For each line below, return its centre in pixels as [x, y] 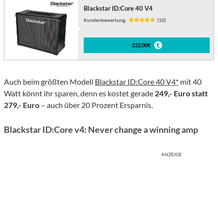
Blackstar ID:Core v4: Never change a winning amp [101, 130]
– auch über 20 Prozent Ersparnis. [96, 105]
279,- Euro [22, 105]
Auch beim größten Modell [49, 82]
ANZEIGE [172, 154]
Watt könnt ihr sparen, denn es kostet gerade [79, 93]
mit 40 [190, 82]
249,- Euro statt [181, 93]
